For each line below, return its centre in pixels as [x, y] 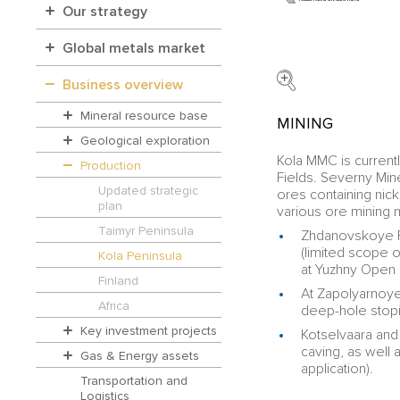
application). [337, 368]
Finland [118, 280]
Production [111, 165]
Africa [114, 305]
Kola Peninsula [140, 255]
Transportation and [134, 380]
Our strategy [105, 12]
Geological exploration [145, 140]
